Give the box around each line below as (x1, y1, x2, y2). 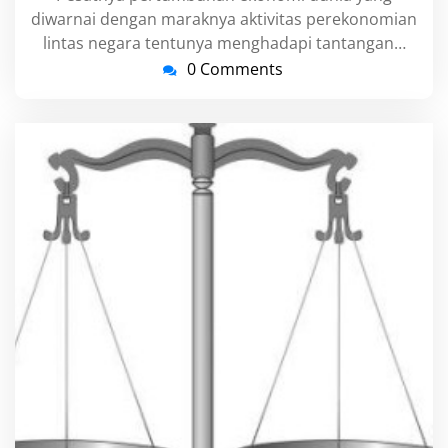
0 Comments (187, 57, 283, 80)
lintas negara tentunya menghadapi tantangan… (42, 31, 406, 54)
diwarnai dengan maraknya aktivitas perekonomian (31, 7, 417, 30)
